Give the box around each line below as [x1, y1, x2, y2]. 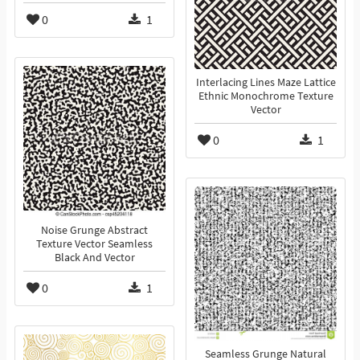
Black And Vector [54, 251, 135, 265]
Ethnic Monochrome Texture [198, 89, 333, 104]
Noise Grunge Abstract [41, 223, 148, 238]
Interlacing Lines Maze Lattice [195, 76, 336, 90]
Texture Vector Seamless [36, 237, 153, 252]
